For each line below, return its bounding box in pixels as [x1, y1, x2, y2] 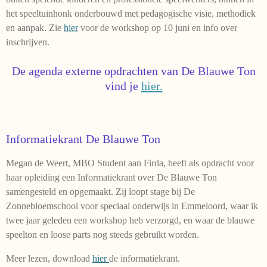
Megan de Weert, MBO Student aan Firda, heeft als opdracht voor [6, 158, 254, 169]
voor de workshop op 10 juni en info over [78, 23, 237, 33]
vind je [104, 79, 141, 93]
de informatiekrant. [109, 253, 180, 264]
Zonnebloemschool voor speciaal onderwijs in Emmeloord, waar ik [6, 201, 258, 212]
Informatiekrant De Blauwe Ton [6, 132, 160, 146]
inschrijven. [6, 37, 49, 48]
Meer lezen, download [6, 253, 92, 264]
